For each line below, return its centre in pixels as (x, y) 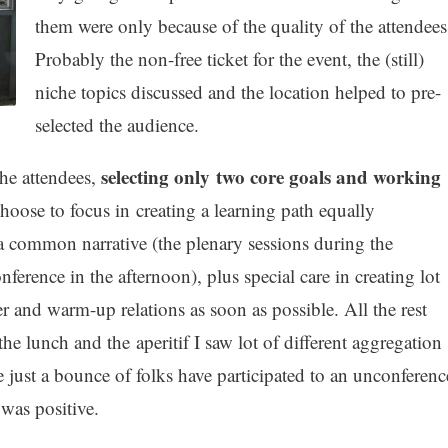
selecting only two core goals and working (270, 176)
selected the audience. (116, 124)
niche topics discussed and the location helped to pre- (237, 91)
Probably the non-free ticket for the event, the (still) (229, 58)
